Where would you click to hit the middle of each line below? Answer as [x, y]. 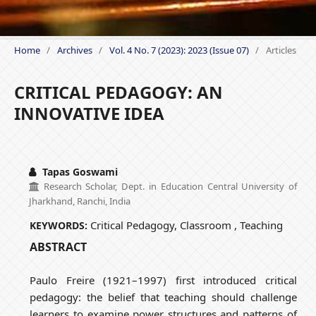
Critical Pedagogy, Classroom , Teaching [187, 225]
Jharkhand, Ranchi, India [79, 201]
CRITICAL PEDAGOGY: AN [118, 92]
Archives [74, 50]
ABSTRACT [59, 247]
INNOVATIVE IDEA [89, 113]
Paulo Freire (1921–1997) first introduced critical [163, 280]
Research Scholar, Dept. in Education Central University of [168, 186]
